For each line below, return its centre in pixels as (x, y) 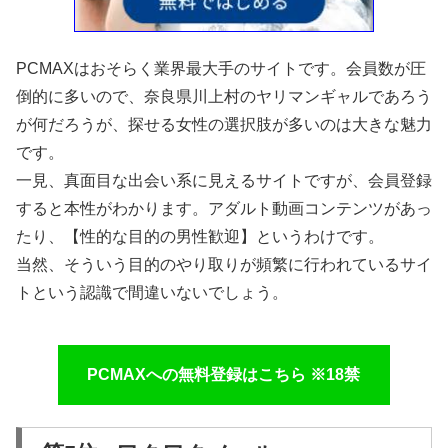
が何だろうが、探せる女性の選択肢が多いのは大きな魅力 (224, 124)
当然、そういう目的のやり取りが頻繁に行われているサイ (224, 264)
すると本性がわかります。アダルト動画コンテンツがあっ (224, 208)
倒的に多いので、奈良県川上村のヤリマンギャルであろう (224, 96)
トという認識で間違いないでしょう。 (152, 292)
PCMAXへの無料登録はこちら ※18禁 (224, 375)
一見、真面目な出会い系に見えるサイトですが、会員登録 (224, 180)
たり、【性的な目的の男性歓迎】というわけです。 (200, 236)
